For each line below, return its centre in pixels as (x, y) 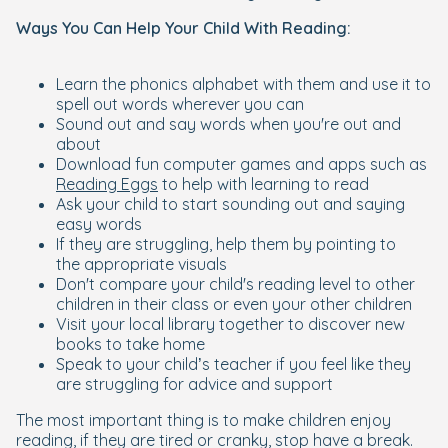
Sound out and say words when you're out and (228, 124)
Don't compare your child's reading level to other (235, 284)
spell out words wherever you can (180, 104)
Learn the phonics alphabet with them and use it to (243, 84)
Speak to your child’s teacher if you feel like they (233, 364)
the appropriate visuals (141, 264)
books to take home (130, 344)
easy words (99, 224)
